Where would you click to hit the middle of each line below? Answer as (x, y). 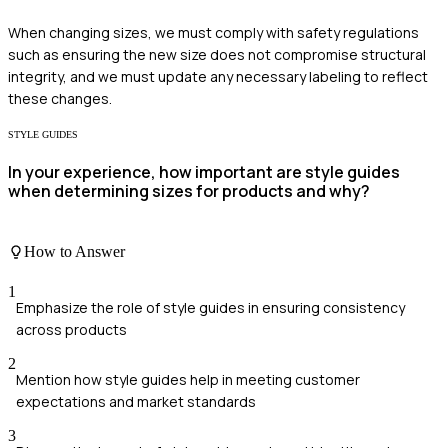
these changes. (60, 98)
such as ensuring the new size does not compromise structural (217, 54)
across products (71, 329)
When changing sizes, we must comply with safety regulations (213, 32)
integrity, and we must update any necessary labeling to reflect (218, 76)
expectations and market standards (136, 401)
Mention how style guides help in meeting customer (188, 379)
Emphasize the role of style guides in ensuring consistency (210, 307)
